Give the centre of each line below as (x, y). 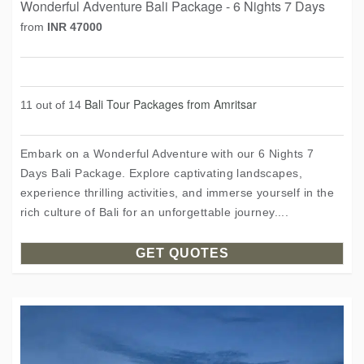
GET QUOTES (182, 253)
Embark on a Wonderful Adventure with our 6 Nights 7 (167, 154)
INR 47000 (75, 27)
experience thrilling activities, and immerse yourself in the (178, 193)
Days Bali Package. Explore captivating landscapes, (162, 173)
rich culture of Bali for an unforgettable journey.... (155, 212)
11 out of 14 (52, 105)
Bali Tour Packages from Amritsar (171, 104)
